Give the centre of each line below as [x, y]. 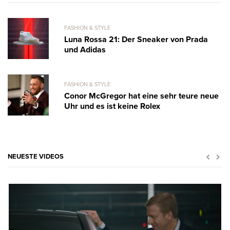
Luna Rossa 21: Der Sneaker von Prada [136, 39]
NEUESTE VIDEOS [36, 156]
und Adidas [85, 50]
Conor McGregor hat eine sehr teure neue [141, 96]
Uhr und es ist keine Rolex [112, 106]
